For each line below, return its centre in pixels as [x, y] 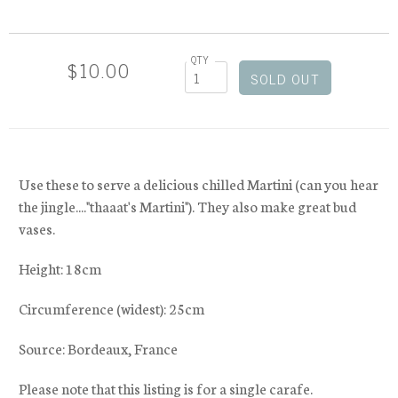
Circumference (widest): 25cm [111, 308]
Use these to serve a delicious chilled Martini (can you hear [198, 184]
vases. [36, 228]
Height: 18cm [60, 268]
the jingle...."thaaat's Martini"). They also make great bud [187, 206]
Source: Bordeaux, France [98, 348]
